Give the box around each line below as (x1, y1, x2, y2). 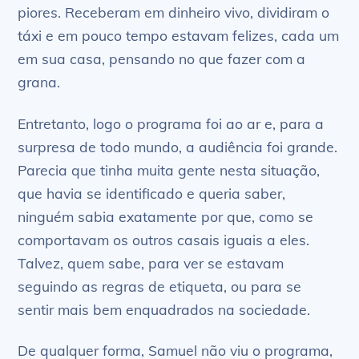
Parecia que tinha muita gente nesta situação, (18, 160, 321, 179)
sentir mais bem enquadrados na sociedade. (18, 300, 311, 318)
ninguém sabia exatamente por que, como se (18, 207, 314, 225)
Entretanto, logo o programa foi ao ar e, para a (18, 114, 325, 132)
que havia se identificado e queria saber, (18, 184, 286, 202)
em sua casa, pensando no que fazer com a (18, 49, 306, 67)
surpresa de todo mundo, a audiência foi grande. (18, 137, 338, 155)
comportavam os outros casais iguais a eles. (18, 230, 310, 248)
